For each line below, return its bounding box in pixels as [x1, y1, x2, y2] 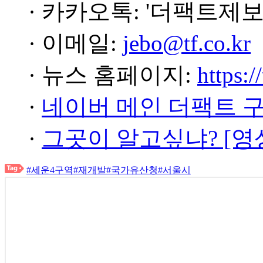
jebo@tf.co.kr [123, 31, 251, 56]
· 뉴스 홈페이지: [28, 62, 197, 87]
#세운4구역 [26, 165, 73, 175]
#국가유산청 [106, 165, 158, 175]
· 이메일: [28, 31, 123, 56]
